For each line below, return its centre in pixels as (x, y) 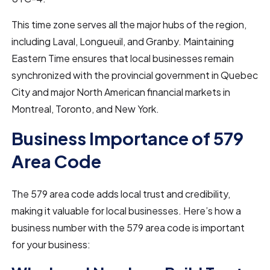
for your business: (51, 244)
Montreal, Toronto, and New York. (86, 109)
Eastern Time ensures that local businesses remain (123, 58)
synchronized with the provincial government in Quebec (135, 75)
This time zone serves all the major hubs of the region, (129, 24)
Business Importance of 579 (128, 138)
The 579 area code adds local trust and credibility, (121, 194)
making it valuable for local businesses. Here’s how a (127, 211)
